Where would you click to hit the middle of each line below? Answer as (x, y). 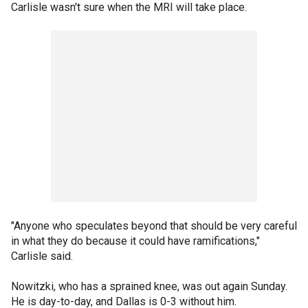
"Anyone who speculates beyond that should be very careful (154, 226)
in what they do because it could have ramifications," (135, 241)
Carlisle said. (42, 256)
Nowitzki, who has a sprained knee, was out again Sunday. (149, 286)
